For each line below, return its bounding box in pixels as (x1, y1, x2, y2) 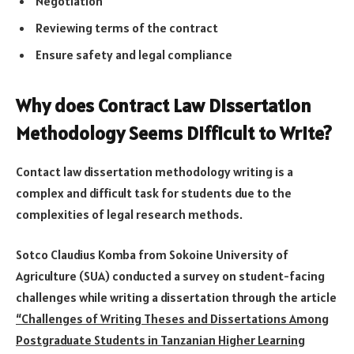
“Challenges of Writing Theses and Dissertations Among (16, 311, 329, 327)
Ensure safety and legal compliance (36, 47, 232, 63)
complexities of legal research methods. (16, 205, 243, 222)
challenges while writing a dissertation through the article (16, 289, 337, 306)
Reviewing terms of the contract (36, 20, 218, 36)
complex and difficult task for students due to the (16, 184, 292, 201)
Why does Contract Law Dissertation (16, 92, 311, 118)
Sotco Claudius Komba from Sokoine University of (16, 247, 288, 263)
